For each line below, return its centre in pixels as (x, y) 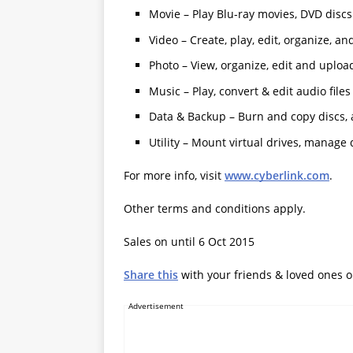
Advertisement (156, 305)
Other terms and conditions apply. (215, 208)
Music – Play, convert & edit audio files (250, 91)
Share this (151, 274)
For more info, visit (174, 175)
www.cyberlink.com (277, 175)
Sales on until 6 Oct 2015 (189, 241)
